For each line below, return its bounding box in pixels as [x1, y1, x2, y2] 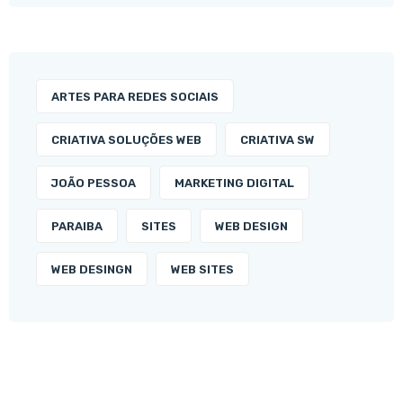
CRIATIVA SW [240, 133, 315, 148]
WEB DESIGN [215, 219, 288, 234]
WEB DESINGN [51, 263, 132, 277]
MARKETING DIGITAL [175, 176, 294, 191]
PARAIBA [51, 219, 103, 234]
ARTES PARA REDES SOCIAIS [51, 90, 219, 104]
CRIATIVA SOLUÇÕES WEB [51, 133, 201, 148]
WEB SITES [171, 263, 234, 277]
